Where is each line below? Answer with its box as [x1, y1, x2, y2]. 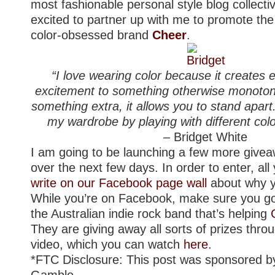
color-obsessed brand [31, 28, 152, 42]
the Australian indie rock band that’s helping [31, 206, 271, 220]
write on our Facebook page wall [31, 176, 207, 190]
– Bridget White [163, 130, 248, 144]
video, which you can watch [31, 237, 184, 251]
